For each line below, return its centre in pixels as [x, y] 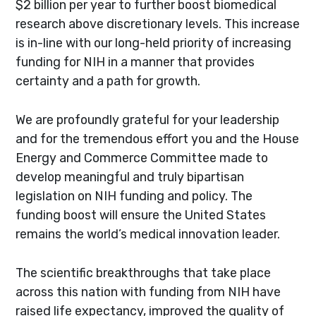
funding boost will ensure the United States [141, 214]
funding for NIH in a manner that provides [135, 61]
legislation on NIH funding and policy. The [134, 195]
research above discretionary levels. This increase [158, 23]
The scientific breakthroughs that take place [144, 272]
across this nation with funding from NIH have [148, 291]
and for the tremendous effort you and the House [158, 138]
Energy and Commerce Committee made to [142, 157]
